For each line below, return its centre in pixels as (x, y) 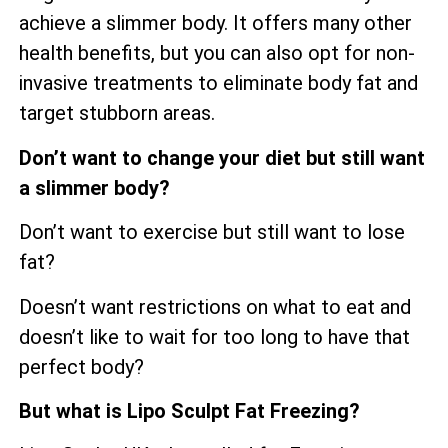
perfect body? (81, 366)
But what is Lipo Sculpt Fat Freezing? (189, 410)
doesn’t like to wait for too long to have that (214, 336)
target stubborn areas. (117, 113)
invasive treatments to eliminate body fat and (218, 83)
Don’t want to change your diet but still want (222, 157)
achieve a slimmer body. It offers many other (215, 23)
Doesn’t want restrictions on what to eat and (215, 306)
